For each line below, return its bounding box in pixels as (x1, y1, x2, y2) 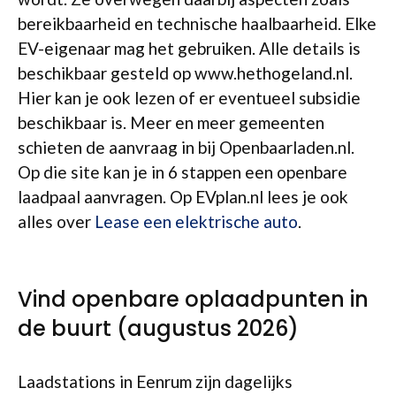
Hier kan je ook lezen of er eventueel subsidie (18, 88, 361, 108)
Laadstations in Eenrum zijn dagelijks (18, 371, 293, 392)
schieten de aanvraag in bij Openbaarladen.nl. (18, 137, 354, 157)
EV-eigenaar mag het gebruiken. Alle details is (18, 38, 361, 58)
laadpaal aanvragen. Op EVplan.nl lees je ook (18, 187, 348, 207)
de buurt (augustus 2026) (18, 314, 299, 343)
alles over (18, 211, 95, 232)
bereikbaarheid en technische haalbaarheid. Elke (18, 13, 377, 34)
